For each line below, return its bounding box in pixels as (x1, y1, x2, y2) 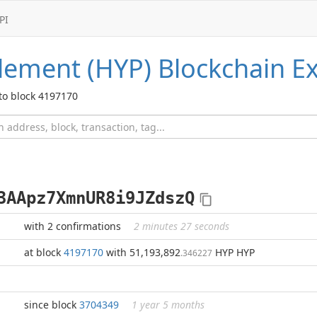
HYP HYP (212, 246, 255, 259)
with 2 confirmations (24, 219, 124, 233)
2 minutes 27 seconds (134, 219, 229, 233)
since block (24, 298, 79, 311)
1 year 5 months (132, 298, 204, 311)
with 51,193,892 (103, 246, 180, 259)
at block (24, 246, 64, 259)
